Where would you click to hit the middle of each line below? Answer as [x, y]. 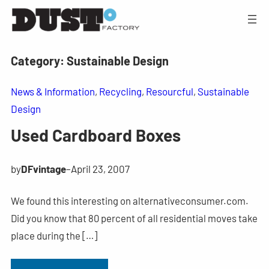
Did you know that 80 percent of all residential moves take [134, 218]
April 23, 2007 [100, 168]
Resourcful [169, 91]
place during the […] [54, 235]
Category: [38, 60]
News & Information [53, 91]
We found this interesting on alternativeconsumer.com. [129, 200]
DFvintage [43, 168]
